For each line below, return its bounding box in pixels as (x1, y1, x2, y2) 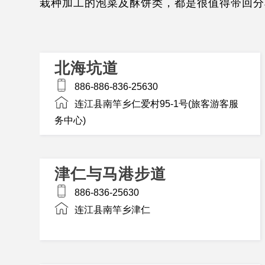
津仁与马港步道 (54, 165, 167, 182)
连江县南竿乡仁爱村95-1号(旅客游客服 (75, 98, 239, 109)
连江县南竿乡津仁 (75, 204, 151, 215)
